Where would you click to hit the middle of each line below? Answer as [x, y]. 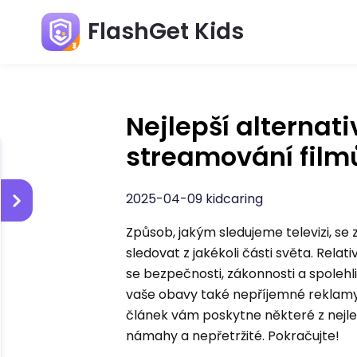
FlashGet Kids [166, 31]
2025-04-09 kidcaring [195, 199]
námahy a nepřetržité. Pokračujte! [233, 336]
